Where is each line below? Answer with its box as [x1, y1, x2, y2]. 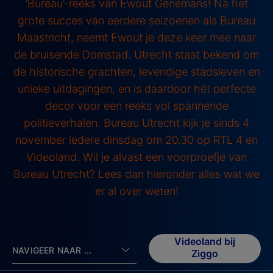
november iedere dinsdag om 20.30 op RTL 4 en [15, 133, 258, 146]
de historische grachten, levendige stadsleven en [13, 65, 260, 78]
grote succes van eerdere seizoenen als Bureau [18, 13, 255, 27]
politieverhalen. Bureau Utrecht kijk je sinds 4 [24, 116, 249, 129]
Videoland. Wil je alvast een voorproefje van [26, 150, 247, 163]
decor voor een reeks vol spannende [44, 99, 229, 112]
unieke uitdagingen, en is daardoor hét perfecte [17, 82, 256, 95]
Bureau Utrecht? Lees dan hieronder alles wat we [13, 167, 260, 180]
